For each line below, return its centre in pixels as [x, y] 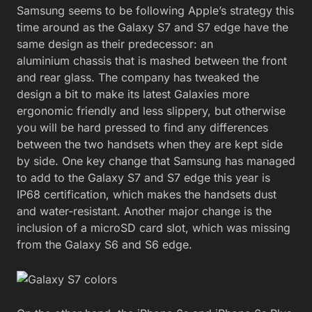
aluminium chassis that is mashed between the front [152, 60]
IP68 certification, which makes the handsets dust [147, 194]
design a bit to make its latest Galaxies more [133, 94]
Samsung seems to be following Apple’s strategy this [155, 10]
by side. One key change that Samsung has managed [156, 161]
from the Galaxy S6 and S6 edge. [104, 244]
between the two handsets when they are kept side [150, 144]
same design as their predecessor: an [115, 44]
